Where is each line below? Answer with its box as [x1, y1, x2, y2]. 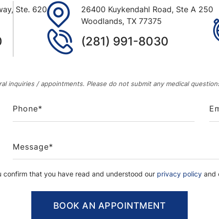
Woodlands [81, 16, 122, 26]
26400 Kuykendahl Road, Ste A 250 [81, 4, 213, 14]
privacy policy [157, 170, 202, 178]
